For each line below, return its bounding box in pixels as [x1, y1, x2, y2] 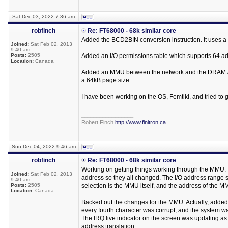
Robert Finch [81, 119, 115, 125]
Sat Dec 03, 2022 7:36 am [12, 14, 75, 19]
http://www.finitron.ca [115, 119, 166, 125]
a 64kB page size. [81, 77, 131, 84]
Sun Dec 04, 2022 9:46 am [11, 144, 76, 149]
